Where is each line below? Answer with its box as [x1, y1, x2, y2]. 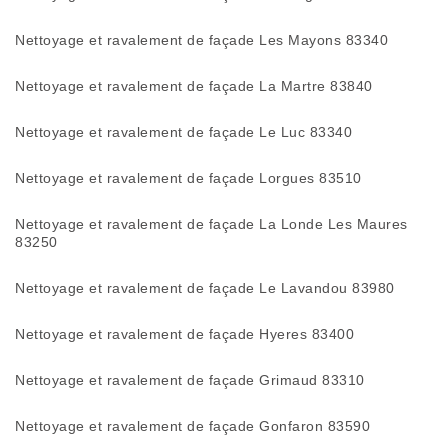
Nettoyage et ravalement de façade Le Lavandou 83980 [15, 280, 395, 296]
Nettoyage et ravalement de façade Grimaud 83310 [15, 372, 365, 388]
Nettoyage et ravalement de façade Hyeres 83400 [15, 326, 354, 342]
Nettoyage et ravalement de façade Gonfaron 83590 [15, 418, 370, 434]
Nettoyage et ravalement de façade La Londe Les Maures [15, 216, 408, 232]
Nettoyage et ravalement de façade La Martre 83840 [15, 78, 373, 94]
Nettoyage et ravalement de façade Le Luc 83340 [15, 124, 352, 140]
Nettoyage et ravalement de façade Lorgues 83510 [15, 170, 362, 186]
